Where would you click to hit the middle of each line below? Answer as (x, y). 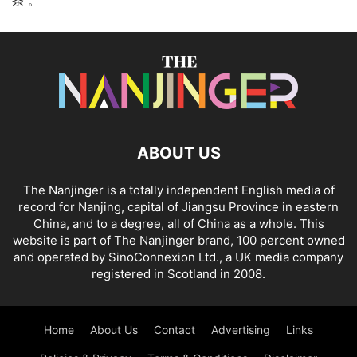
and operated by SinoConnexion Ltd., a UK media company (178, 257)
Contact (175, 330)
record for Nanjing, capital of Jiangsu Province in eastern (178, 207)
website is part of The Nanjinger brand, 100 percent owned (178, 241)
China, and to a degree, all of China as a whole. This (178, 224)
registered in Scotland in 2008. (178, 274)
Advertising (241, 330)
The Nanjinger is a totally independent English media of (178, 190)
